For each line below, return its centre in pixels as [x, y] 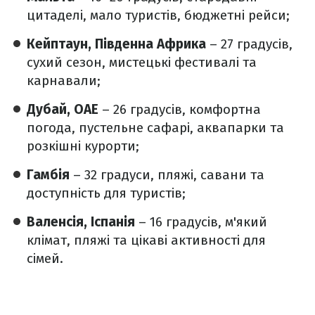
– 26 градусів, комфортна [180, 109]
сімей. [45, 258]
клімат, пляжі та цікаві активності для [146, 240]
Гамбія [48, 175]
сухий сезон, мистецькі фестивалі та [142, 62]
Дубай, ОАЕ [63, 109]
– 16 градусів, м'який [201, 222]
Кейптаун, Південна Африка [118, 44]
